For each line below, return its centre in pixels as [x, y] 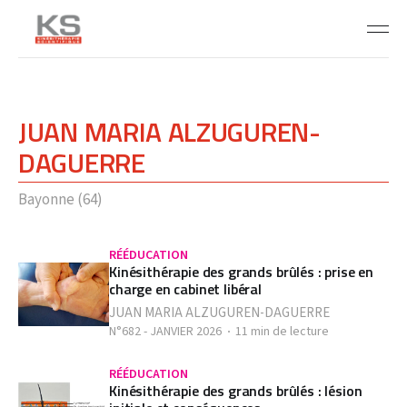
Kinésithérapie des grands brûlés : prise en [242, 272]
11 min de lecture [282, 332]
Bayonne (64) [60, 200]
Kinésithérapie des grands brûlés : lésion [236, 391]
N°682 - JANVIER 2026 [165, 332]
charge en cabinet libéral [185, 289]
